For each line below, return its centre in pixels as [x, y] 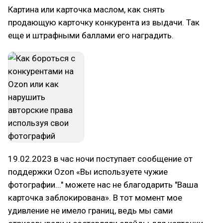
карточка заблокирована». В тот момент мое [95, 198]
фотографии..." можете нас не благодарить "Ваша [103, 185]
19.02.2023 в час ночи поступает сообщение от [100, 159]
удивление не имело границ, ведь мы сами [90, 211]
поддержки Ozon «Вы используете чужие [88, 172]
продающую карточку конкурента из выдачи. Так [104, 22]
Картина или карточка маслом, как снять [86, 9]
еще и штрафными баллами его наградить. [91, 35]
